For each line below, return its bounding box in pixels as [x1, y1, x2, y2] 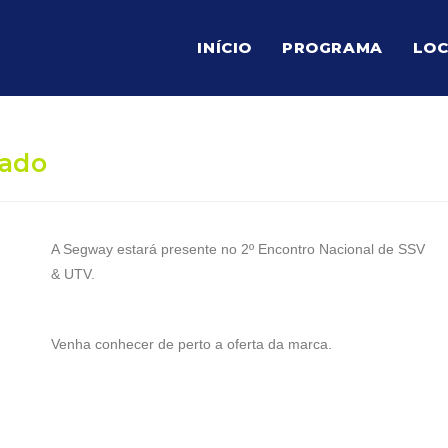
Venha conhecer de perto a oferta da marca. [50, 336, 332, 352]
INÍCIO [197, 38, 252, 57]
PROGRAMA [281, 38, 383, 57]
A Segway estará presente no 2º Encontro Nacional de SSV [50, 241, 425, 257]
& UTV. [50, 266, 95, 282]
